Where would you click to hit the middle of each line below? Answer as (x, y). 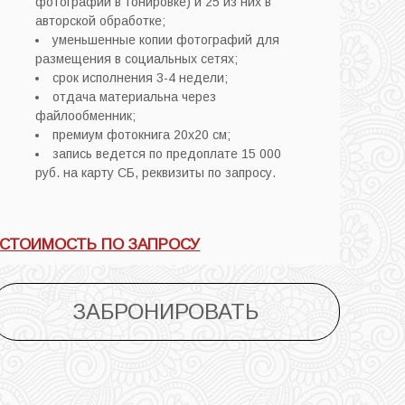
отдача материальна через (135, 96)
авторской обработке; (101, 20)
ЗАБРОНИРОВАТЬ (165, 311)
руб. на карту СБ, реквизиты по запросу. (163, 172)
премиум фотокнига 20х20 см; (142, 134)
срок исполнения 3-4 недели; (141, 77)
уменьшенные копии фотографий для (166, 39)
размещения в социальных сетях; (137, 58)
